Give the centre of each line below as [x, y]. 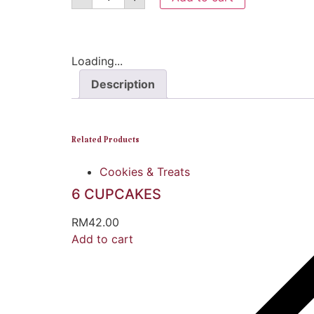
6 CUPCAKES [116, 194]
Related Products [105, 143]
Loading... [97, 61]
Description [123, 84]
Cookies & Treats [145, 172]
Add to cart [102, 239]
